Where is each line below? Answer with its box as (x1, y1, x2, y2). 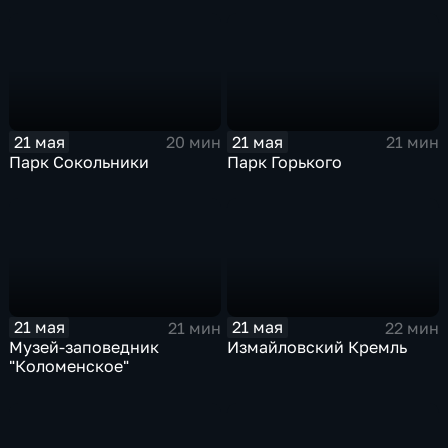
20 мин (165, 132, 221, 153)
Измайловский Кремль (227, 337, 408, 358)
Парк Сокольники (9, 151, 150, 172)
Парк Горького (227, 151, 343, 172)
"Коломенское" (9, 356, 130, 377)
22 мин (384, 317, 439, 338)
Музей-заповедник (9, 337, 160, 358)
